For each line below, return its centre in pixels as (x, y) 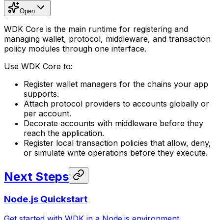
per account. (47, 113)
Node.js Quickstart (46, 199)
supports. (41, 94)
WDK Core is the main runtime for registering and (96, 29)
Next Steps (36, 176)
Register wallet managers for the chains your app (116, 84)
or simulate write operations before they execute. (116, 152)
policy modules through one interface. (75, 48)
